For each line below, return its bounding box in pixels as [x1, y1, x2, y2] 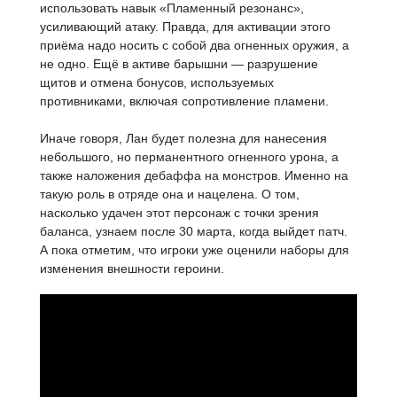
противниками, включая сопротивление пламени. [40, 94, 329, 109]
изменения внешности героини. [40, 261, 224, 276]
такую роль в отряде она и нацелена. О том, [40, 187, 300, 202]
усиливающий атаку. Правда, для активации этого [40, 19, 331, 35]
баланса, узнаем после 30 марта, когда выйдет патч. [40, 224, 347, 239]
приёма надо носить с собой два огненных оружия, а [40, 38, 349, 53]
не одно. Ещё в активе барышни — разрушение [40, 57, 318, 72]
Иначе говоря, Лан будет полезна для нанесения [40, 131, 327, 146]
